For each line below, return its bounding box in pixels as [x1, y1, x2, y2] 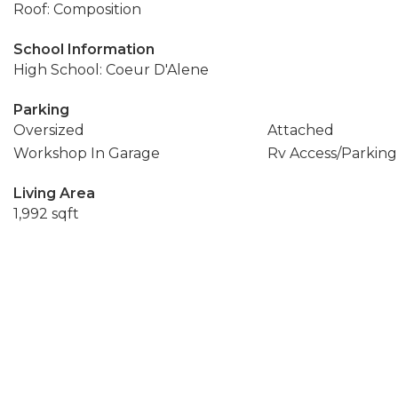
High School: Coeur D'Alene [13, 61, 209, 78]
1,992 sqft [13, 205, 79, 222]
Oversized [13, 122, 84, 139]
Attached [267, 122, 334, 139]
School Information [13, 41, 155, 58]
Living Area [13, 185, 95, 202]
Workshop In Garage [13, 145, 160, 162]
